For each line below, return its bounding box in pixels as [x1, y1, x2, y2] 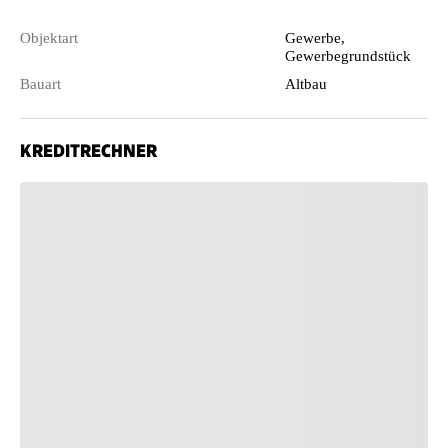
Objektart [20, 29, 78, 46]
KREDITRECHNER [20, 139, 157, 161]
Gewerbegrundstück [285, 47, 412, 64]
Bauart [20, 75, 61, 92]
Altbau [285, 75, 328, 92]
